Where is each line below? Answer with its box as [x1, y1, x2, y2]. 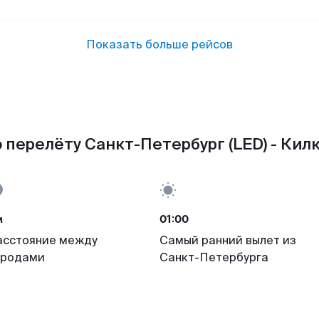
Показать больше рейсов [86, 37, 233, 52]
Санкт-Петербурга [159, 250, 268, 265]
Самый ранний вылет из [159, 233, 296, 248]
